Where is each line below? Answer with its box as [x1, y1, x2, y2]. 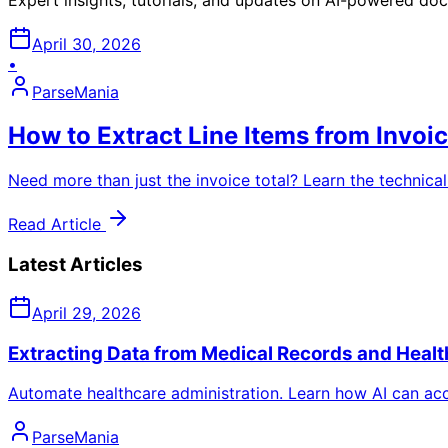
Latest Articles [8, 253, 143, 277]
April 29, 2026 [32, 302, 141, 323]
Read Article [8, 214, 106, 235]
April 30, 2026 [32, 33, 141, 54]
